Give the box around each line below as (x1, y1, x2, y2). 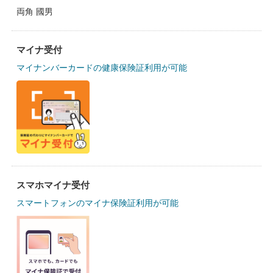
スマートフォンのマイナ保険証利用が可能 (16, 198, 179, 208)
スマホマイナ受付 (16, 180, 90, 190)
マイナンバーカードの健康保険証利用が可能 (16, 63, 187, 73)
